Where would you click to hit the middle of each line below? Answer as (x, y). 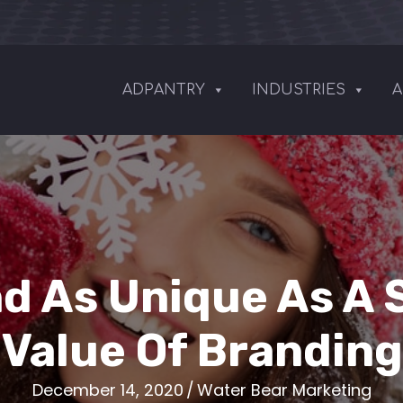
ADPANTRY (164, 90)
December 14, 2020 (107, 390)
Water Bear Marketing (284, 390)
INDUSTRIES (299, 90)
